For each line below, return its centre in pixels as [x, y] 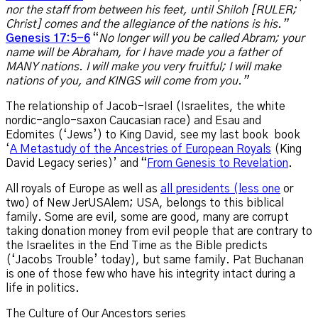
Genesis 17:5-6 [48, 39]
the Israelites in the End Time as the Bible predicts [137, 246]
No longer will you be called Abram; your [202, 39]
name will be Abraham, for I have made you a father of [143, 53]
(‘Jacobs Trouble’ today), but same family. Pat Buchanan [155, 260]
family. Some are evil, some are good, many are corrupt [147, 218]
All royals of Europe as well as [83, 189]
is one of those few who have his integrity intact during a [150, 274]
